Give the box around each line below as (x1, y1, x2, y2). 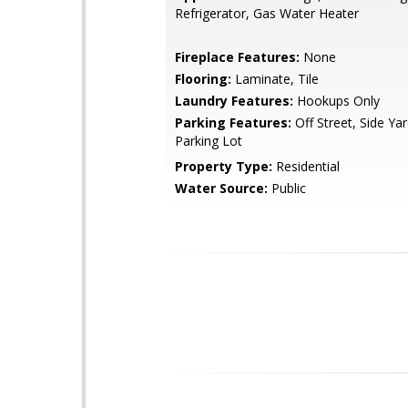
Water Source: (175, 179, 268, 197)
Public (268, 179, 306, 197)
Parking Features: (175, 114, 291, 131)
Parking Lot (175, 132, 242, 149)
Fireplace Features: (175, 48, 300, 66)
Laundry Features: (175, 92, 293, 109)
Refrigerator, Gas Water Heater (175, 5, 359, 22)
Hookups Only (293, 92, 380, 109)
